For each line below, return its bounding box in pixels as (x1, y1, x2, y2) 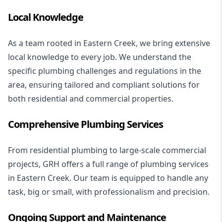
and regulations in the (116, 65, 201, 77)
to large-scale (108, 145, 162, 156)
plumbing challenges (38, 65, 116, 77)
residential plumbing (30, 145, 108, 156)
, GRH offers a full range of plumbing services (39, 159, 209, 170)
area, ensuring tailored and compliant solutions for (8, 79, 200, 91)
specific (8, 65, 38, 77)
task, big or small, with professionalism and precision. (8, 186, 210, 198)
